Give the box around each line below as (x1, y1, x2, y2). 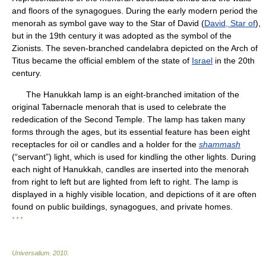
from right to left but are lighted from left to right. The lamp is (12, 177, 238, 186)
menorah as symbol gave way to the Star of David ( (12, 18, 204, 28)
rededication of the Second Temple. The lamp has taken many (12, 115, 245, 124)
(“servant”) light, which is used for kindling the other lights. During (12, 152, 256, 161)
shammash (199, 140, 240, 149)
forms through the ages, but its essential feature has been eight (12, 127, 250, 137)
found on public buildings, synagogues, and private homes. (12, 202, 233, 211)
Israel (192, 56, 213, 65)
